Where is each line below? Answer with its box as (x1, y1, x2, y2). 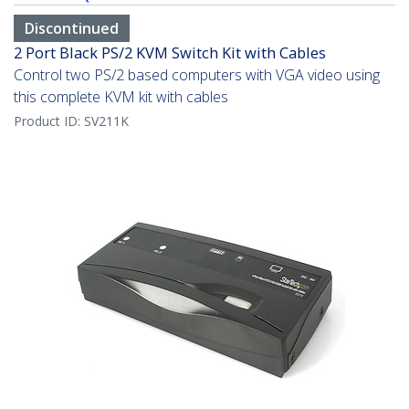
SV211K (84, 112, 129, 131)
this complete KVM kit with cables (14, 87, 228, 108)
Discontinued (25, 18, 119, 39)
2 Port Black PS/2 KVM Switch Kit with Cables (14, 42, 326, 64)
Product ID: (14, 112, 84, 131)
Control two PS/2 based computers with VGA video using (14, 65, 380, 86)
